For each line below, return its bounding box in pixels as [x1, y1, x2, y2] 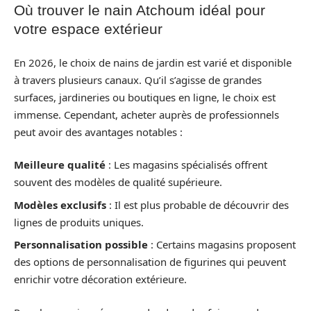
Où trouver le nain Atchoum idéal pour [14, 2, 265, 18]
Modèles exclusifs [14, 197, 106, 212]
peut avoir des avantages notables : [14, 124, 183, 139]
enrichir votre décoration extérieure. [14, 272, 187, 286]
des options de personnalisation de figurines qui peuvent [14, 255, 286, 269]
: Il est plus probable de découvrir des [106, 197, 289, 212]
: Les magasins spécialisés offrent [106, 158, 267, 171]
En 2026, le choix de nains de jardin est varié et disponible [14, 55, 292, 69]
